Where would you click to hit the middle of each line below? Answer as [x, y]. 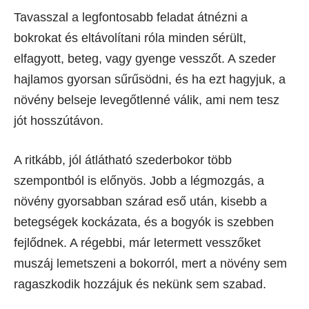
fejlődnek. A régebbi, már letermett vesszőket [137, 243]
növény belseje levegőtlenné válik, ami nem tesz [147, 100]
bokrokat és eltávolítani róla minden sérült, [130, 38]
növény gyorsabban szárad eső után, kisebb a [140, 202]
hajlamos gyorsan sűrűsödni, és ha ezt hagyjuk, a [150, 80]
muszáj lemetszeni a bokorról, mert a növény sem [150, 264]
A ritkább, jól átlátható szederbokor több [123, 160]
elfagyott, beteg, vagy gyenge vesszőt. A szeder [145, 59]
